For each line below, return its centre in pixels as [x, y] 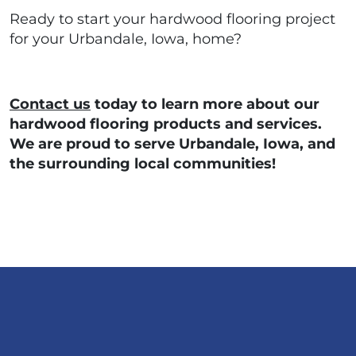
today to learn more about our [205, 104]
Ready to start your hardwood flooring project [172, 19]
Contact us [50, 104]
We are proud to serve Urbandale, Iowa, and [172, 144]
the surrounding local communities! [143, 164]
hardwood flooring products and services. [166, 124]
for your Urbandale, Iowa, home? [126, 39]
